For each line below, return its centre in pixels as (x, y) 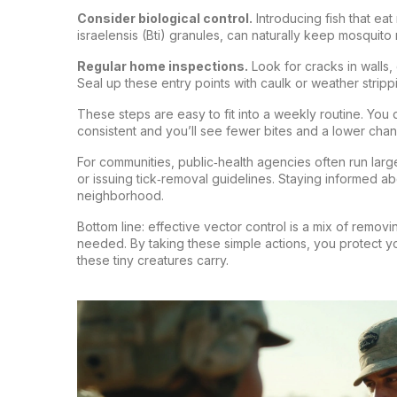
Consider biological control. (165, 18)
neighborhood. (121, 195)
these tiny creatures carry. (153, 260)
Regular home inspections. (163, 66)
